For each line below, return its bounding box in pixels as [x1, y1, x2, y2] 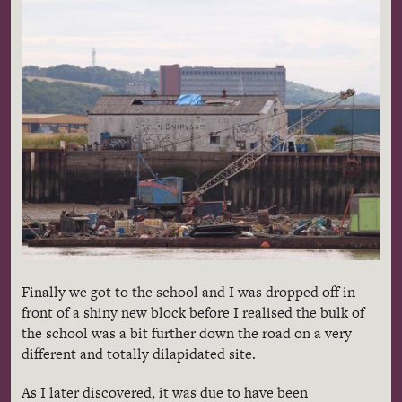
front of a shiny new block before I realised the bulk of [22, 302, 364, 324]
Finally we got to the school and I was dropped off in [22, 282, 355, 303]
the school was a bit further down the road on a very [22, 323, 352, 345]
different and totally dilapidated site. [22, 344, 256, 365]
